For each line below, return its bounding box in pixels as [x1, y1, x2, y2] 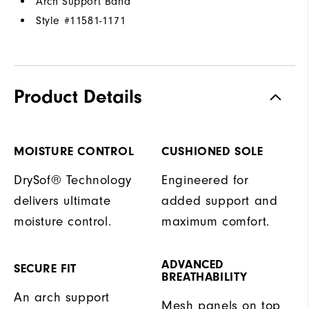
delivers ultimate [14, 193, 111, 208]
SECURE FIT [14, 261, 77, 276]
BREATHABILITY [161, 269, 248, 284]
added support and [161, 193, 278, 208]
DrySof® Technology [14, 172, 132, 188]
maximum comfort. [161, 214, 270, 229]
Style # [36, 14, 70, 27]
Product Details [14, 85, 142, 108]
